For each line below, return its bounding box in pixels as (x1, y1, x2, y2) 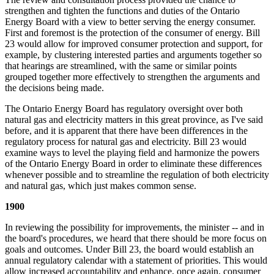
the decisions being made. (5, 82, 104, 93)
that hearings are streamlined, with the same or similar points (5, 60, 237, 71)
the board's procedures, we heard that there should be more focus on (5, 232, 267, 243)
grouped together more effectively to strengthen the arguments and (5, 71, 260, 82)
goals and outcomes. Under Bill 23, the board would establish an (5, 243, 254, 254)
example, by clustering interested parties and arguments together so (5, 49, 262, 60)
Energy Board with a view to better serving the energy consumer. (5, 16, 256, 27)
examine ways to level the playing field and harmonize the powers (5, 147, 259, 158)
